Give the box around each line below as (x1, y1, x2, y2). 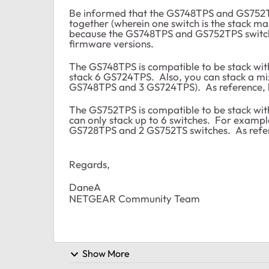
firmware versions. (69, 37, 159, 50)
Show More (82, 247, 130, 259)
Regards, (69, 158, 110, 171)
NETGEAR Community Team (69, 192, 200, 205)
